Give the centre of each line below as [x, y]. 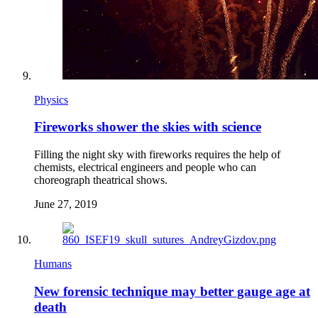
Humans [53, 264]
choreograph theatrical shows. [101, 180]
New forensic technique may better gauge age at [172, 291]
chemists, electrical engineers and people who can [145, 168]
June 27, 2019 [66, 204]
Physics [51, 99]
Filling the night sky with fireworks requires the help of [157, 155]
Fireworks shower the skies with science [148, 127]
